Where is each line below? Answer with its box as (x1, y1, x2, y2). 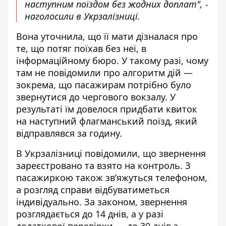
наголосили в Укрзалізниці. (25, 10, 140, 23)
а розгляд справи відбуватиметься (16, 184, 169, 196)
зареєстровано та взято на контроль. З (16, 159, 191, 172)
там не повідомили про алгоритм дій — (16, 67, 193, 79)
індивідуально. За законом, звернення (16, 196, 187, 208)
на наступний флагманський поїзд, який (16, 115, 197, 128)
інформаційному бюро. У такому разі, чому (16, 54, 208, 67)
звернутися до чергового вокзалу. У (16, 91, 176, 103)
